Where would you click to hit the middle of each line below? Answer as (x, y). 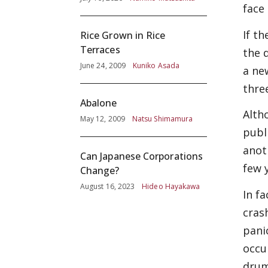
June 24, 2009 (103, 66)
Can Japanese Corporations (141, 156)
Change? (100, 171)
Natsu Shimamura (162, 119)
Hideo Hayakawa (171, 187)
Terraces (100, 50)
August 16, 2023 (108, 187)
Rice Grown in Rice (123, 36)
